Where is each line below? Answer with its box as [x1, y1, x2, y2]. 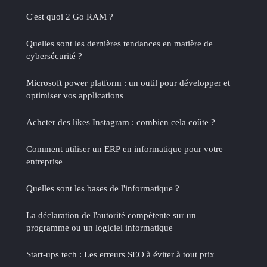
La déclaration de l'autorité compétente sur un [26, 209, 196, 220]
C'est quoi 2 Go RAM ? [26, 11, 113, 21]
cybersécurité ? [26, 50, 82, 61]
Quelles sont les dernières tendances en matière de [26, 38, 213, 48]
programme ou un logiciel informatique [26, 222, 173, 232]
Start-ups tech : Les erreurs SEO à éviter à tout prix [26, 249, 215, 259]
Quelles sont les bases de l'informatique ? [26, 182, 179, 193]
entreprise [26, 156, 63, 166]
